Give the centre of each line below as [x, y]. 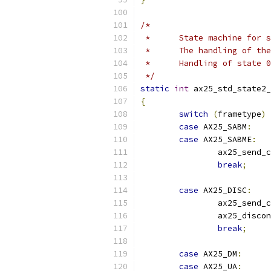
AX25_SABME [225, 139]
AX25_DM [218, 254]
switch [194, 114]
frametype [240, 114]
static [155, 89]
